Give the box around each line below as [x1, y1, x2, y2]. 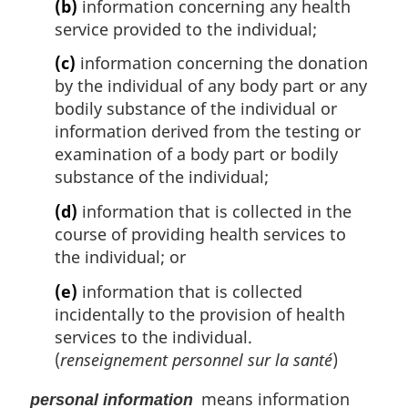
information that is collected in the [77, 199, 352, 222]
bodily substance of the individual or [55, 97, 337, 120]
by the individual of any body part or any [55, 75, 367, 97]
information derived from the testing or [55, 120, 361, 143]
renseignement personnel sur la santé [60, 348, 332, 371]
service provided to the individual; [55, 17, 317, 40]
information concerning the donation [76, 52, 368, 75]
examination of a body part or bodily [55, 143, 338, 166]
